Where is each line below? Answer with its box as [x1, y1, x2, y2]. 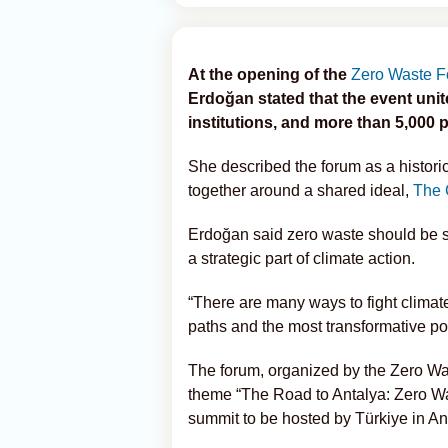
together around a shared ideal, [188, 182, 413, 199]
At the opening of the [188, 66, 351, 83]
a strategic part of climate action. [188, 250, 415, 267]
